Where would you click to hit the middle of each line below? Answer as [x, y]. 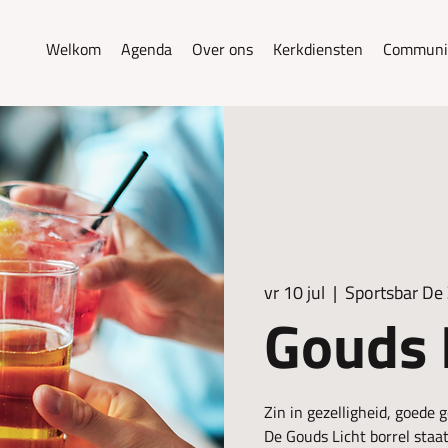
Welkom [73, 49]
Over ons [222, 49]
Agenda [146, 49]
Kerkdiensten [318, 49]
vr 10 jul [294, 292]
